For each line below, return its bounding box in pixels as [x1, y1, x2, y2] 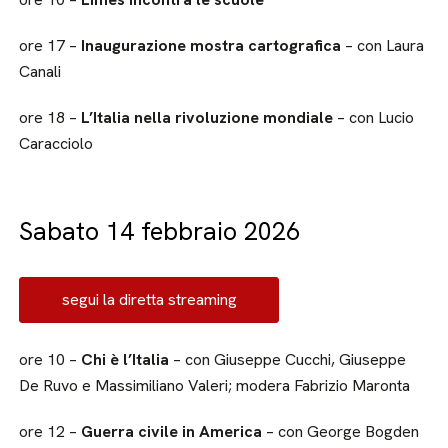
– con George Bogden [266, 420, 420, 442]
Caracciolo [19, 132, 94, 154]
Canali [19, 60, 62, 82]
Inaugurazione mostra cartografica [77, 34, 342, 56]
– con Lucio [333, 106, 415, 128]
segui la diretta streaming [61, 288, 237, 310]
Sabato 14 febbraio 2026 [19, 214, 301, 248]
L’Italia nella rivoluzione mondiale [77, 106, 334, 128]
